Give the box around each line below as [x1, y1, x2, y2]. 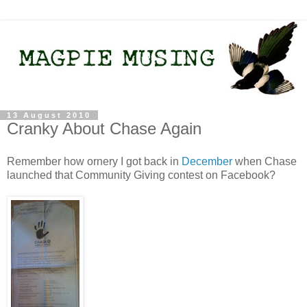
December [182, 155, 232, 167]
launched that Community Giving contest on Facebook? [7, 169, 275, 181]
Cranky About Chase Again [7, 119, 201, 138]
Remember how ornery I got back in [7, 155, 182, 167]
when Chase [232, 155, 297, 167]
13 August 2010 [7, 111, 91, 119]
